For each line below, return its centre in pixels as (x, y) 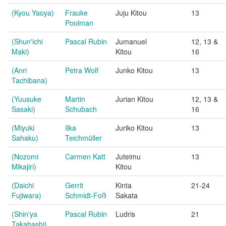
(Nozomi (25, 156)
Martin (75, 99)
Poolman (79, 23)
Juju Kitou (131, 13)
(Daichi (23, 185)
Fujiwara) (26, 195)
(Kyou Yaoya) (33, 13)
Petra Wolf (82, 70)
